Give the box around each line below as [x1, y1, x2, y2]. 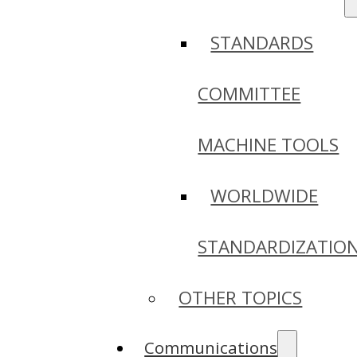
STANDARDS [210, 30, 314, 56]
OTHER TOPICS [178, 285, 303, 311]
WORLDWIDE [210, 183, 319, 209]
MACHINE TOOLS [198, 132, 339, 158]
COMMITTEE [198, 81, 301, 107]
